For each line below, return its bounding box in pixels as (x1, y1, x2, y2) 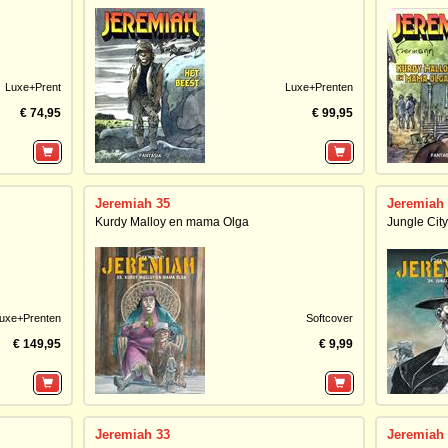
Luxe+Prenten (284, 81, 353, 93)
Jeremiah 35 (94, 196, 170, 211)
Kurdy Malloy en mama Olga (94, 215, 249, 229)
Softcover (305, 312, 353, 324)
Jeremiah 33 (94, 427, 170, 442)
